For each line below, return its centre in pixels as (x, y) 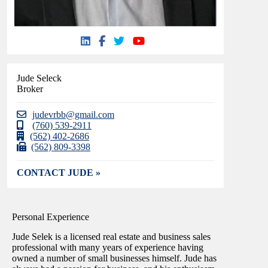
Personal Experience (51, 217)
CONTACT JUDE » (59, 173)
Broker (30, 89)
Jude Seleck (39, 78)
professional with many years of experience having (108, 247)
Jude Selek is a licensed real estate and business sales (111, 236)
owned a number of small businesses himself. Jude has (114, 258)
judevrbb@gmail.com (73, 115)
